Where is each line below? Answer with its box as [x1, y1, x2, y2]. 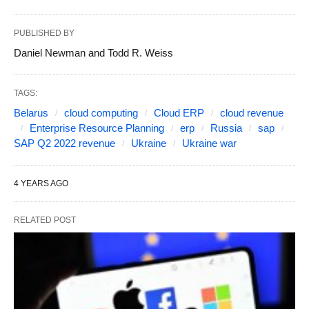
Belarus [14, 106, 48, 119]
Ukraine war [182, 137, 237, 149]
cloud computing [64, 106, 138, 119]
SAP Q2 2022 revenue [14, 137, 115, 149]
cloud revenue [220, 106, 283, 119]
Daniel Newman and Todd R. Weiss [14, 46, 173, 59]
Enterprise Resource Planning [30, 121, 164, 134]
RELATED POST [14, 215, 76, 225]
